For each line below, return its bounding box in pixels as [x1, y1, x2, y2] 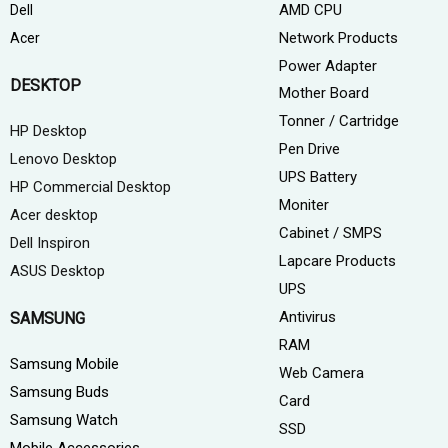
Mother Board [278, 83, 369, 102]
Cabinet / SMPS [278, 223, 382, 242]
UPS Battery [278, 167, 357, 186]
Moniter [278, 195, 329, 214]
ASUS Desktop [10, 261, 105, 280]
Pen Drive [278, 139, 340, 158]
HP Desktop [10, 121, 87, 140]
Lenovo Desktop [10, 149, 117, 168]
